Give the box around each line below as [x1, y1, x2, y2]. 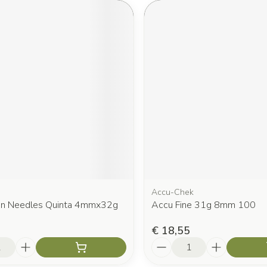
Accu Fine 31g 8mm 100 [151, 198, 256, 212]
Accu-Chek [151, 187, 194, 198]
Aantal [150, 236, 182, 250]
